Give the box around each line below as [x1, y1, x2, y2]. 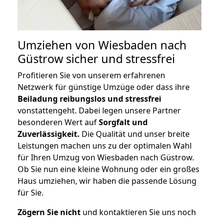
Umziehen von [18, 37, 98, 53]
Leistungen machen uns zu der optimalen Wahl [18, 140, 192, 152]
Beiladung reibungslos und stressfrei [18, 93, 161, 105]
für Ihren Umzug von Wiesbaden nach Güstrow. [18, 152, 194, 163]
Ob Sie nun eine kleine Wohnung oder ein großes [18, 164, 199, 175]
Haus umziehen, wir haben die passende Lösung [18, 175, 197, 187]
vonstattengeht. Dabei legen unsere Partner [18, 105, 181, 116]
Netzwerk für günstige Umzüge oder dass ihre [18, 82, 190, 93]
